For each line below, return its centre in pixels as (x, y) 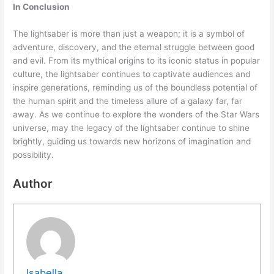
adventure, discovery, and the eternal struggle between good (134, 47)
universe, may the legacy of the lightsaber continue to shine (131, 128)
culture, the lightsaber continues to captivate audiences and (132, 74)
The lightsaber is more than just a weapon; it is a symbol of (129, 34)
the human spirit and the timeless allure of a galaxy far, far (128, 101)
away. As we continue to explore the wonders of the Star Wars (136, 115)
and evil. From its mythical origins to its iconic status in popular (137, 61)
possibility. (34, 155)
